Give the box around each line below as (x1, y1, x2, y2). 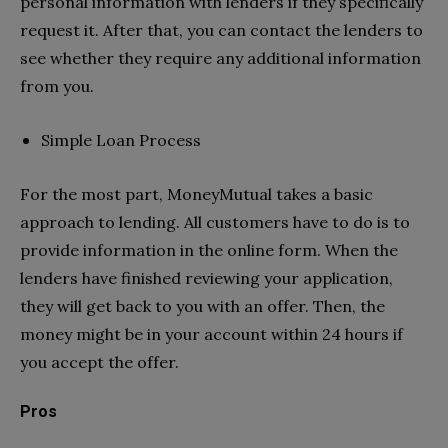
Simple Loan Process (41, 129, 201, 150)
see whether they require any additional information (20, 47, 421, 68)
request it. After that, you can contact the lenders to (20, 19, 423, 40)
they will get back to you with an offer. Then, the (20, 295, 385, 316)
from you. (20, 75, 94, 96)
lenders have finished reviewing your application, (20, 267, 393, 288)
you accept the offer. (20, 351, 179, 372)
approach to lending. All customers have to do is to (20, 211, 410, 232)
